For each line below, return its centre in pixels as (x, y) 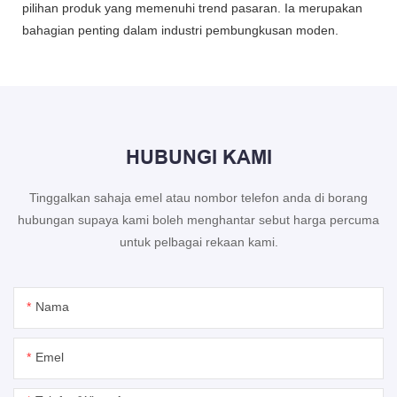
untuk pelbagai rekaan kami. (198, 242)
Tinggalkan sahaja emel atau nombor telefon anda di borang (198, 198)
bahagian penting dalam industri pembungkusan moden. (180, 30)
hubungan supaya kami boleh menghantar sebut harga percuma (198, 220)
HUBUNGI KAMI (198, 158)
